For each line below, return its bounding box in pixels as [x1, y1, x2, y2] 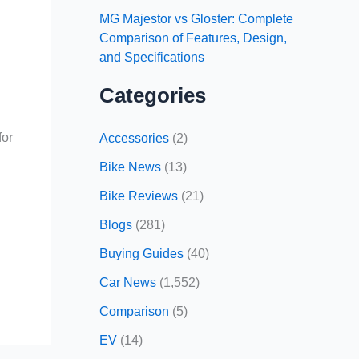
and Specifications [99, 50, 204, 64]
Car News [99, 275, 156, 289]
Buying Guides [99, 246, 184, 260]
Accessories [99, 131, 169, 145]
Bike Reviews [99, 188, 178, 203]
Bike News [99, 159, 161, 174]
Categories [99, 83, 206, 107]
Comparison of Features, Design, [99, 30, 287, 45]
